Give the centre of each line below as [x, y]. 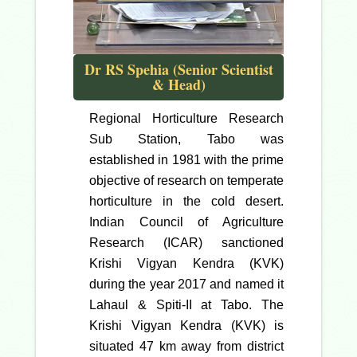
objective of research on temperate [186, 181]
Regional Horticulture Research [186, 119]
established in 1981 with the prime [186, 160]
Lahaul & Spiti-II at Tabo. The [186, 305]
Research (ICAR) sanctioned [186, 243]
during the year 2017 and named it [186, 284]
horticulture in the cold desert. [186, 202]
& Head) [178, 85]
